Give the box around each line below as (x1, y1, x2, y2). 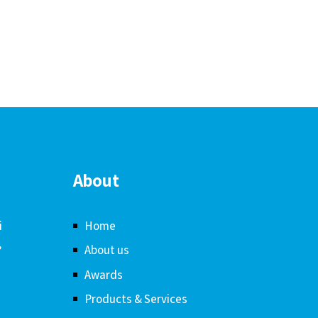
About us (84, 242, 129, 258)
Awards (84, 266, 123, 283)
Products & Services (84, 291, 187, 307)
